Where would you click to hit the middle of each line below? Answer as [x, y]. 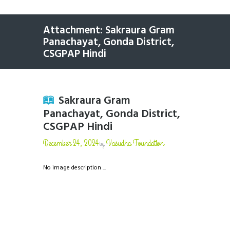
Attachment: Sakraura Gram [109, 31]
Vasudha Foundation [135, 143]
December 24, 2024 [71, 143]
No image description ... [74, 168]
